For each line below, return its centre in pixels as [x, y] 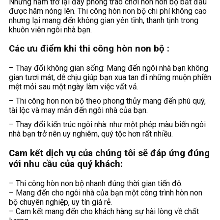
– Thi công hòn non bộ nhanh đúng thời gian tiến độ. [96, 183]
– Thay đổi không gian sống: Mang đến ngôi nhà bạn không [109, 68]
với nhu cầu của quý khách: [66, 164]
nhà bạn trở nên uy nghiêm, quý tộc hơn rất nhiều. [91, 134]
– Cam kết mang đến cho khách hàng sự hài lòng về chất [104, 211]
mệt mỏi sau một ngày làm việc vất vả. [74, 87]
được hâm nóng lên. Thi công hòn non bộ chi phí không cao [108, 11]
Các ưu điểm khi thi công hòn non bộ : [89, 49]
